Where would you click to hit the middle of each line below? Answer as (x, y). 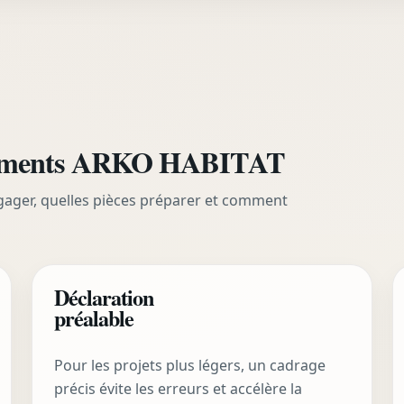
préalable (93, 318)
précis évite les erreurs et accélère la (178, 388)
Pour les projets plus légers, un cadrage (189, 365)
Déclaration (103, 298)
